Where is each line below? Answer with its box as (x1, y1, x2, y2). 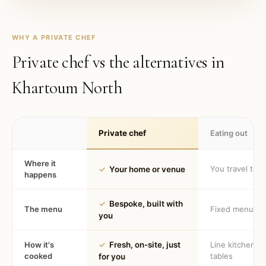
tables (210, 251, 233, 261)
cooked (24, 251, 52, 261)
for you (99, 252, 125, 261)
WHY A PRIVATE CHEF (12, 33, 96, 42)
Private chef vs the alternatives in (12, 52, 224, 72)
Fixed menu (210, 204, 254, 214)
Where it (24, 159, 56, 168)
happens (24, 170, 56, 179)
